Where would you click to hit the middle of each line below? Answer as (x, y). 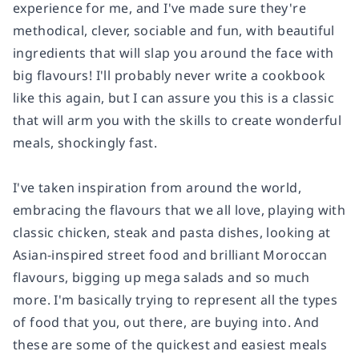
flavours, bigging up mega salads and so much (161, 278)
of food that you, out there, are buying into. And (166, 323)
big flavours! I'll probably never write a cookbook (169, 76)
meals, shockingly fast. (85, 143)
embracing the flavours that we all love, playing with (179, 210)
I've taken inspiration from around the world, (157, 188)
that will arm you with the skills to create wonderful (177, 121)
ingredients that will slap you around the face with (173, 53)
